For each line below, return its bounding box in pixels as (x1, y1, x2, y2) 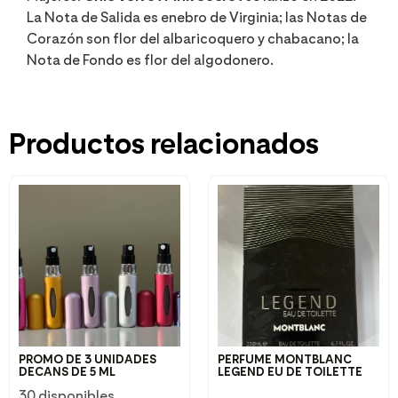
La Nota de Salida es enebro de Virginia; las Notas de (27, 9, 367, 27)
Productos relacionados (9, 126, 319, 161)
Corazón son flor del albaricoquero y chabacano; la (27, 30, 359, 48)
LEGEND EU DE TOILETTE (218, 364, 362, 378)
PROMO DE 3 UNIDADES (19, 352, 156, 366)
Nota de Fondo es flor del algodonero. (27, 52, 274, 69)
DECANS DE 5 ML (19, 364, 115, 378)
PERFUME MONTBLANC (218, 352, 352, 366)
